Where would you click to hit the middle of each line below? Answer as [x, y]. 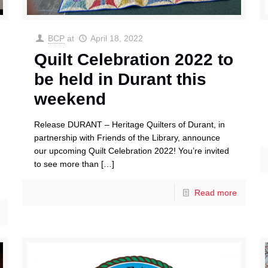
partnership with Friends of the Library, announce [127, 138]
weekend [70, 99]
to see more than [66, 164]
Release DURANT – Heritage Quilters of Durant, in [129, 125]
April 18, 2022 [116, 39]
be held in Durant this [120, 80]
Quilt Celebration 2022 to [133, 60]
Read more [216, 193]
